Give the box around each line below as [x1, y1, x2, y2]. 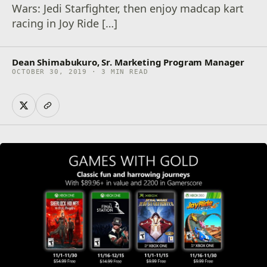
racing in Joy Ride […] [12, 16, 118, 30]
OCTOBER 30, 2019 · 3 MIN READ [12, 68, 148, 76]
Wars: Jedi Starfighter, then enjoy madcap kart [12, 1, 244, 15]
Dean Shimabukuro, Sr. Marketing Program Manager [12, 56, 245, 68]
